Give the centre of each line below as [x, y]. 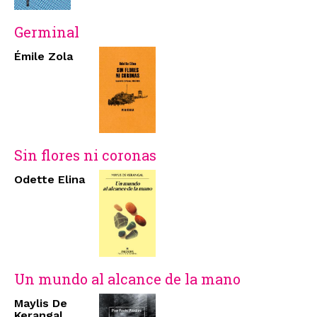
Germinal [47, 31]
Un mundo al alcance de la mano [127, 278]
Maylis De [41, 303]
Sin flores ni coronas [85, 155]
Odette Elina [50, 180]
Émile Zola [44, 56]
